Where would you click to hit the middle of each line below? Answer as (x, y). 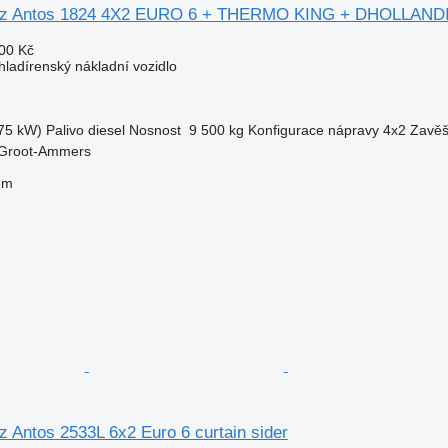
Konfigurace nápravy (313, 129)
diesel (106, 129)
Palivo (64, 129)
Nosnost (154, 129)
